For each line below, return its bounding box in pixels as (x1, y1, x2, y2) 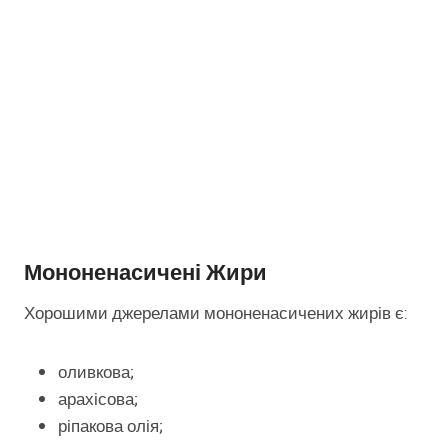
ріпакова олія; (58, 413, 163, 439)
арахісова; (58, 386, 138, 412)
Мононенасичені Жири (24, 258, 267, 286)
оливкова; (58, 359, 134, 385)
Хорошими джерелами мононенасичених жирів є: (24, 300, 408, 326)
